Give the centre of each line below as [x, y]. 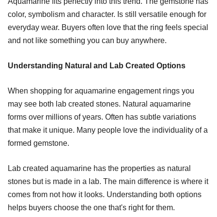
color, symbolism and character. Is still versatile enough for [107, 14]
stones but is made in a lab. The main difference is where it [108, 181]
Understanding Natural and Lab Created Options [97, 65]
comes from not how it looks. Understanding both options [105, 194]
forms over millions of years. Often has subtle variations [102, 117]
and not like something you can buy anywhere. [87, 40]
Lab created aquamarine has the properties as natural [99, 168]
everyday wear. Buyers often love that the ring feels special [108, 27]
